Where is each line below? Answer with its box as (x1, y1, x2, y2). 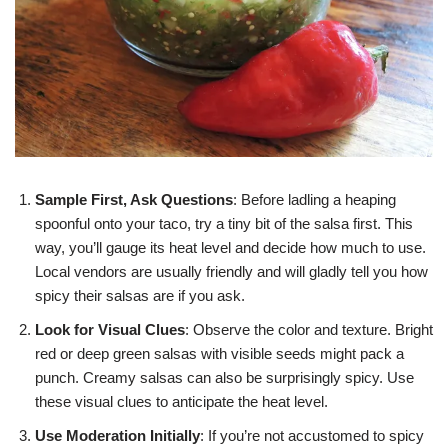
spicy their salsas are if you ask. (35, 286, 245, 304)
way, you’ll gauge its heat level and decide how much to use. (35, 238, 426, 256)
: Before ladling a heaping (233, 190, 396, 208)
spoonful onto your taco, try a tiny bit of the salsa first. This (35, 214, 413, 232)
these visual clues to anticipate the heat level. (35, 392, 328, 410)
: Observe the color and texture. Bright (185, 320, 433, 338)
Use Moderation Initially (35, 426, 200, 444)
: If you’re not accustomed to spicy (200, 426, 424, 444)
